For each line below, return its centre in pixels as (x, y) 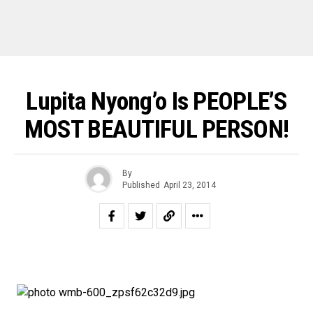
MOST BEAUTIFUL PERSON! (156, 129)
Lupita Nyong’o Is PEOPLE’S (156, 101)
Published (141, 185)
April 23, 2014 (189, 185)
